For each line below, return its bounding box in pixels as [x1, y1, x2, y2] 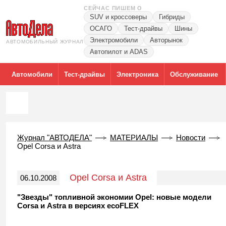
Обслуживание [170, 70, 218, 78]
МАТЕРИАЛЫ [110, 133, 158, 142]
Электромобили [90, 36, 138, 44]
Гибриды [159, 13, 185, 21]
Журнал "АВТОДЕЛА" [17, 133, 92, 142]
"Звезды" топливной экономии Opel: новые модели [17, 193, 211, 201]
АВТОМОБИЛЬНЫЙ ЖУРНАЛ [6, 38, 84, 44]
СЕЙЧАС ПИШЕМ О [84, 5, 143, 11]
